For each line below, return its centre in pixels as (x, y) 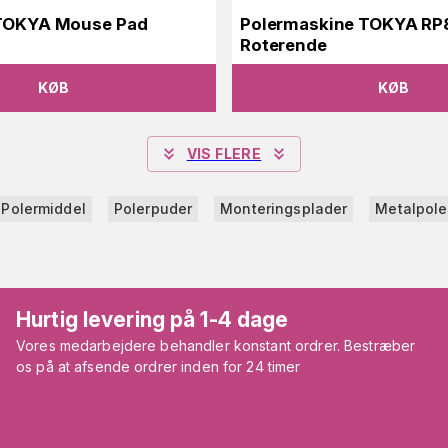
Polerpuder (153, 208)
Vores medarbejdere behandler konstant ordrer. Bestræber (216, 345)
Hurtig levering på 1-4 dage (152, 319)
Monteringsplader (284, 208)
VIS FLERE (224, 153)
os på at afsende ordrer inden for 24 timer (158, 366)
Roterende (283, 44)
